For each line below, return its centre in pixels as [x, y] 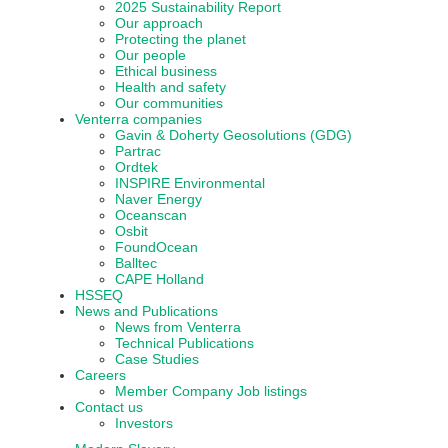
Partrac [138, 151]
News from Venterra [178, 327]
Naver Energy [158, 199]
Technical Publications [184, 343]
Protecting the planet [180, 39]
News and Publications [146, 311]
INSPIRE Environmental [190, 183]
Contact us [109, 407]
